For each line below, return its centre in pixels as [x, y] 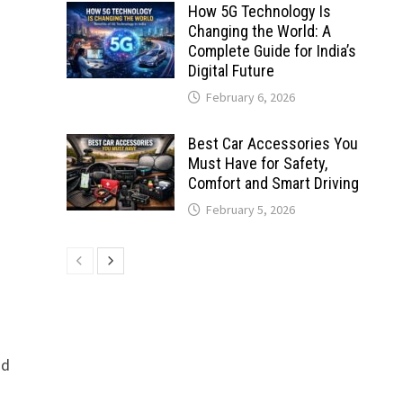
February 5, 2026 [250, 210]
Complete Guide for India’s [272, 51]
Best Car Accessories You [273, 143]
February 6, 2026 [250, 97]
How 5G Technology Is [259, 11]
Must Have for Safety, [257, 163]
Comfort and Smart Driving [273, 183]
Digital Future [231, 71]
